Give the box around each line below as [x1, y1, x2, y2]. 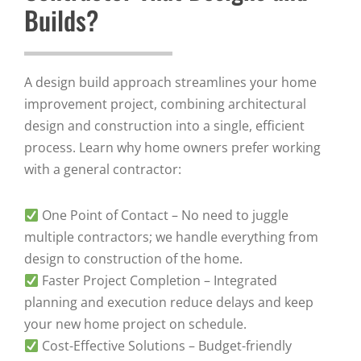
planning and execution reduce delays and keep [24, 293, 313, 312]
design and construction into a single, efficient [24, 117, 305, 135]
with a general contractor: [24, 160, 181, 179]
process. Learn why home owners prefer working [24, 139, 321, 157]
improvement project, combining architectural [24, 95, 306, 114]
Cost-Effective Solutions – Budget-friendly [39, 337, 293, 355]
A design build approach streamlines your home [24, 73, 317, 92]
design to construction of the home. [24, 250, 243, 268]
